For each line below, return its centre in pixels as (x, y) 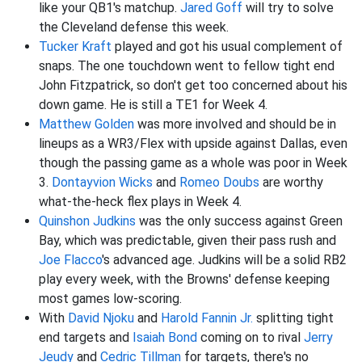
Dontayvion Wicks (102, 183)
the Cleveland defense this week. (134, 27)
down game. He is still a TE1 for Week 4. (153, 105)
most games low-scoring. (112, 299)
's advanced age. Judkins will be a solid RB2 (224, 260)
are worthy (291, 183)
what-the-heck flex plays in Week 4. (140, 202)
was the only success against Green (239, 221)
